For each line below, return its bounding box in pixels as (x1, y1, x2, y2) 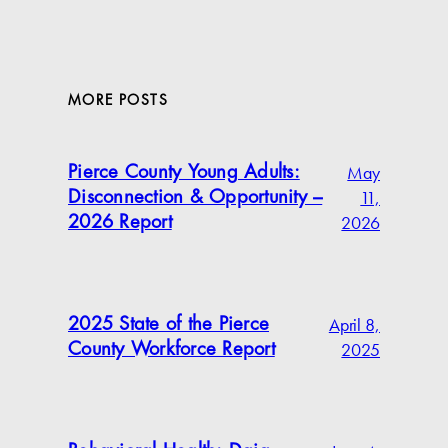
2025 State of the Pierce (68, 315, 269, 336)
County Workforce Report (68, 340, 275, 361)
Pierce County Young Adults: (68, 163, 300, 184)
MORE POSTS (68, 93, 168, 110)
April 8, (328, 313, 380, 338)
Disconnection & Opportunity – (68, 188, 323, 209)
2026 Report (68, 213, 172, 234)
